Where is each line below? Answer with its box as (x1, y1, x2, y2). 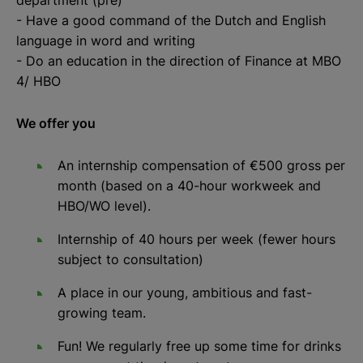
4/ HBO (16, 72, 61, 89)
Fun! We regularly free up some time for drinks (58, 338, 342, 355)
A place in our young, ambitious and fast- (58, 284, 313, 301)
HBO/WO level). (58, 198, 152, 215)
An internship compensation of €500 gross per (58, 157, 346, 174)
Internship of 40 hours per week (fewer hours (58, 231, 336, 248)
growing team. (58, 305, 147, 322)
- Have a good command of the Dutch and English (16, 11, 326, 28)
